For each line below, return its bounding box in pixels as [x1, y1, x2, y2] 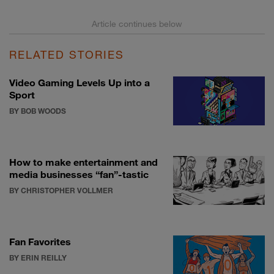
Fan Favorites [9, 235, 71, 248]
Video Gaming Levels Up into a [9, 76, 150, 89]
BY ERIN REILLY [9, 253, 67, 263]
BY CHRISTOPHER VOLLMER [9, 185, 113, 196]
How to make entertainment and [9, 156, 158, 168]
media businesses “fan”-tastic [9, 168, 149, 180]
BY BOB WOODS [9, 106, 66, 116]
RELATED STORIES [9, 48, 124, 62]
